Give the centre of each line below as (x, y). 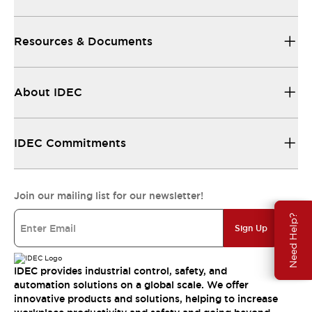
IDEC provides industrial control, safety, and (120, 271)
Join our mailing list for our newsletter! (109, 196)
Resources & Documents (83, 41)
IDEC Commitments (70, 143)
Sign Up (251, 228)
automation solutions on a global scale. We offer (131, 285)
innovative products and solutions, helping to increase (146, 299)
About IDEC (48, 92)
